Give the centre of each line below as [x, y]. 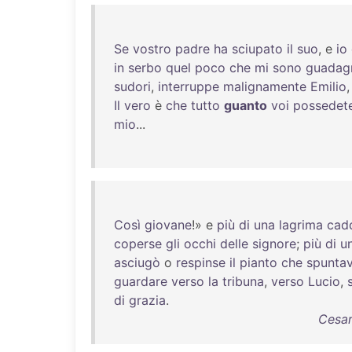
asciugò [137, 262]
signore [274, 244]
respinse [201, 262]
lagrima [301, 225]
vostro [152, 49]
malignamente [265, 86]
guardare [141, 281]
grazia [147, 300]
